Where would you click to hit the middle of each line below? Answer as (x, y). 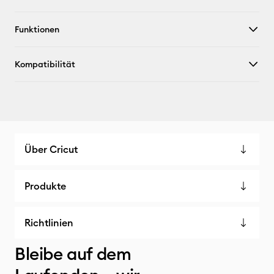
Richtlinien (49, 223)
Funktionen (37, 29)
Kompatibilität (45, 64)
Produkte (45, 186)
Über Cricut (51, 149)
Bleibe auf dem (73, 254)
